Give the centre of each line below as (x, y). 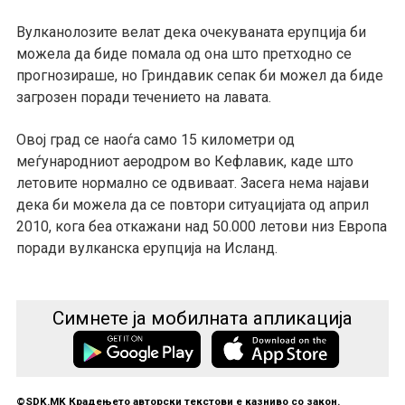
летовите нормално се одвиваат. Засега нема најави (192, 184)
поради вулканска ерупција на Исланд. (146, 249)
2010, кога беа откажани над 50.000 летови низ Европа (201, 227)
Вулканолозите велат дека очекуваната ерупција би (191, 32)
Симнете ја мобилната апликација (202, 319)
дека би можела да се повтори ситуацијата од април (192, 205)
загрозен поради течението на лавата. (143, 97)
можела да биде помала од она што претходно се (184, 53)
